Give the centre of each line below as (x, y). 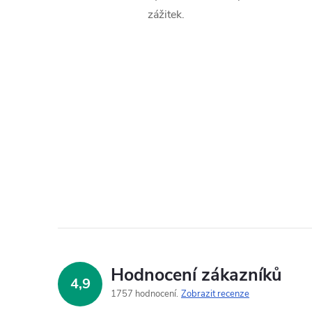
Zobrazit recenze (215, 294)
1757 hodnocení (145, 294)
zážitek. (166, 15)
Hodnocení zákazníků (196, 275)
